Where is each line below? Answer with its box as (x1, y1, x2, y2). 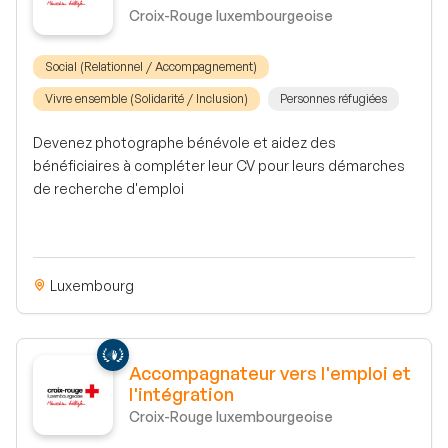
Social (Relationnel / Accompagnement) (45, 59, 257, 75)
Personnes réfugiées (280, 91, 387, 107)
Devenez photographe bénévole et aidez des (33, 134, 336, 152)
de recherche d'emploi (33, 180, 184, 198)
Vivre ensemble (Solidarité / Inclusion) (45, 91, 248, 107)
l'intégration (129, 383, 234, 406)
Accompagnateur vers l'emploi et (129, 362, 411, 385)
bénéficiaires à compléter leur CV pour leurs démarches (33, 157, 405, 175)
